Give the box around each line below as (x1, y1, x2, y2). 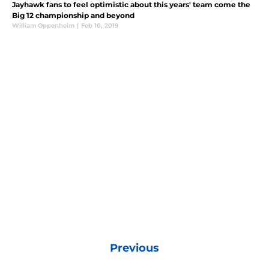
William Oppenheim (12, 21, 74, 29)
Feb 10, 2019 (81, 21, 118, 29)
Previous (110, 241, 159, 255)
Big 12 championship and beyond (12, 10, 134, 20)
